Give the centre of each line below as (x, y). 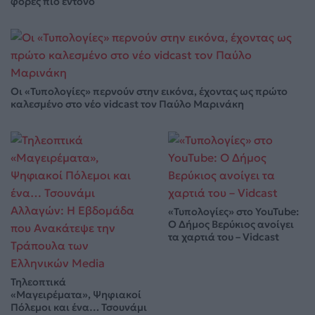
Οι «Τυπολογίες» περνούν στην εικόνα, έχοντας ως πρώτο (149, 91)
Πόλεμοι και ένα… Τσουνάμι (79, 307)
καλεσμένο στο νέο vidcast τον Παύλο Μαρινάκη (127, 104)
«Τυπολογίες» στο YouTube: (233, 211)
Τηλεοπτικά (38, 282)
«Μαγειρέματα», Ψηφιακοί (76, 294)
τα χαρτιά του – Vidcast (224, 237)
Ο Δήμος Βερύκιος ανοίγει (231, 224)
